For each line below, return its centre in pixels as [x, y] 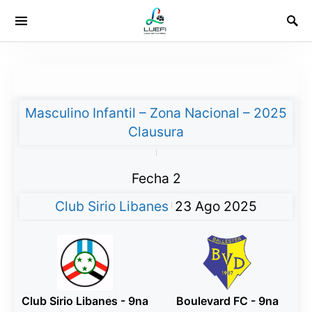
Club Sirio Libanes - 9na [85, 301]
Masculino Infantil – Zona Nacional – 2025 [156, 113]
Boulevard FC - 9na [227, 301]
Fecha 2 [156, 178]
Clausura [156, 132]
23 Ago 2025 [216, 206]
